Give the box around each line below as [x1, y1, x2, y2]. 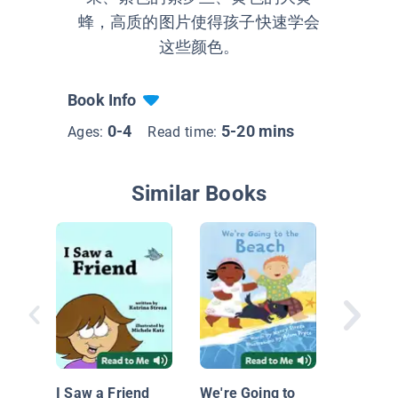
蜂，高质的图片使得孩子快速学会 [77, 12, 321, 32]
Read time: [147, 123, 221, 141]
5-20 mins [221, 122, 295, 141]
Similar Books [131, 181, 267, 207]
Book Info [68, 91, 137, 110]
